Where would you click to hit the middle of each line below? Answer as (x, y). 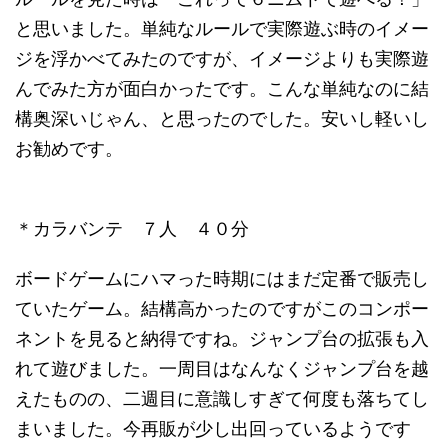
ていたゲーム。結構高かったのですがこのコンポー (222, 308)
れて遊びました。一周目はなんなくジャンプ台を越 (222, 368)
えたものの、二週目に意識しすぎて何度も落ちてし (222, 398)
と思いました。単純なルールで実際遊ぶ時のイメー (222, 28)
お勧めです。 (69, 148)
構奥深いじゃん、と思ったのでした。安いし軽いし (222, 118)
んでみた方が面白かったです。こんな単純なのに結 (222, 88)
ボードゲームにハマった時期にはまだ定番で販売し (222, 278)
